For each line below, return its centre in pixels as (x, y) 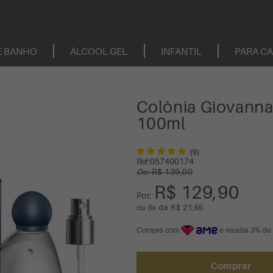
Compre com (158, 230)
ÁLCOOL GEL (99, 51)
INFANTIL (181, 51)
